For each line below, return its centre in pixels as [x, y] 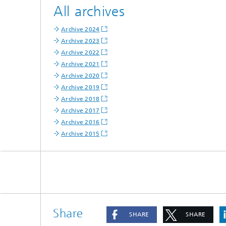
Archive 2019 [80, 87]
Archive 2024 [80, 29]
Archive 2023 [80, 41]
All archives [89, 11]
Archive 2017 [80, 110]
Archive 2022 [80, 52]
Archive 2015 [80, 134]
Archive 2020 [80, 76]
